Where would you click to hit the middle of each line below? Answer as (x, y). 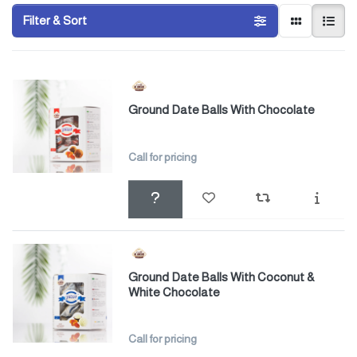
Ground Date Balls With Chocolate (221, 110)
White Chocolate (174, 292)
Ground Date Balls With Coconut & (221, 277)
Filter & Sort (55, 21)
